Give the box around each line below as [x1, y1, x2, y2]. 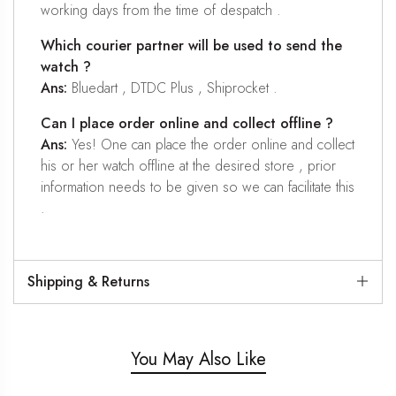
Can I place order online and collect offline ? [41, 112, 333, 133]
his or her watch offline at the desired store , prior [41, 155, 336, 176]
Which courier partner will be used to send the [41, 34, 342, 56]
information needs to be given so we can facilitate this [41, 176, 354, 197]
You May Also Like [130, 346, 266, 372]
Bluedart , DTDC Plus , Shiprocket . [67, 77, 278, 98]
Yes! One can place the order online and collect [67, 133, 354, 155]
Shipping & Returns [27, 270, 149, 292]
